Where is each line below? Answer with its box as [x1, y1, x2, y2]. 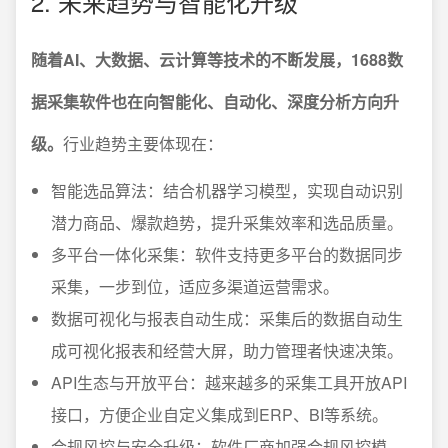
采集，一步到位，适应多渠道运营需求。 [51, 274, 339, 298]
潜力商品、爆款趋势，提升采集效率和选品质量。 [51, 210, 403, 234]
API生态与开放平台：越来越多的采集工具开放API [51, 370, 407, 394]
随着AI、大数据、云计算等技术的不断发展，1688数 [31, 47, 403, 71]
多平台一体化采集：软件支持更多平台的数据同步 [51, 242, 403, 266]
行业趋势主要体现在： [63, 131, 223, 155]
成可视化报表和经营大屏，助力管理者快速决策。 [51, 338, 403, 362]
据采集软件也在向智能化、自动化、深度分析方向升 [31, 89, 399, 113]
